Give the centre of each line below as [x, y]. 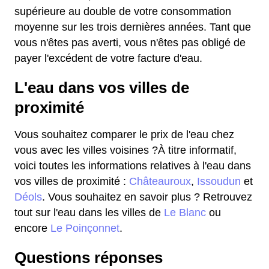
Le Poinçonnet [85, 228]
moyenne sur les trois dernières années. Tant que [133, 27]
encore [32, 228]
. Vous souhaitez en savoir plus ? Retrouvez [147, 197]
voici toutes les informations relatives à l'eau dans [133, 166]
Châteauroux [160, 181]
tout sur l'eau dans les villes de [89, 213]
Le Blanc [185, 213]
